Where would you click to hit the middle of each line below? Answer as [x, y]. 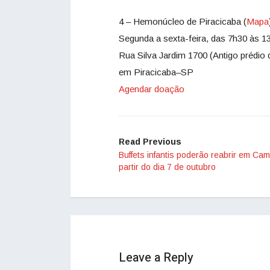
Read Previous [150, 142]
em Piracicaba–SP [156, 72]
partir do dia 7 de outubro [167, 167]
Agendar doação [152, 89]
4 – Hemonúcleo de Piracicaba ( [183, 22]
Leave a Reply [156, 258]
